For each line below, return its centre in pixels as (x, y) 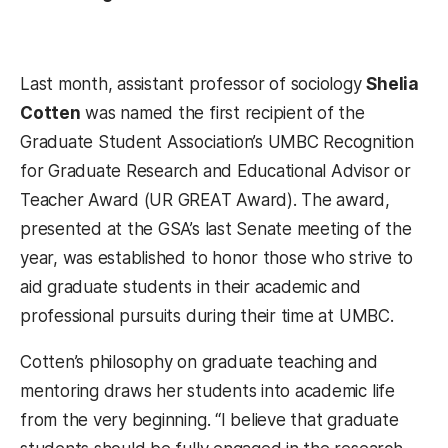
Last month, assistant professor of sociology (193, 84)
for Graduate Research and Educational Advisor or (215, 171)
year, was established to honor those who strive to (217, 258)
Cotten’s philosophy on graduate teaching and (199, 362)
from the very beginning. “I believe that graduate (209, 420)
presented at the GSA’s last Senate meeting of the (216, 229)
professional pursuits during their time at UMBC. (207, 316)
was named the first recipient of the (222, 113)
